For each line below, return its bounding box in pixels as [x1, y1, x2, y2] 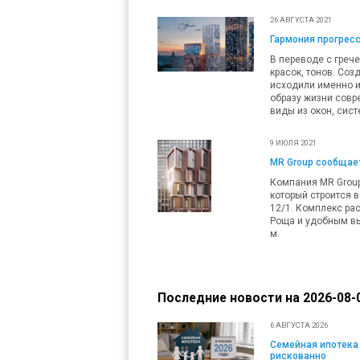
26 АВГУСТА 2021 [270, 14, 332, 24]
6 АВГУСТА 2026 [270, 320, 328, 329]
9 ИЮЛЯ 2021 [270, 137, 317, 147]
